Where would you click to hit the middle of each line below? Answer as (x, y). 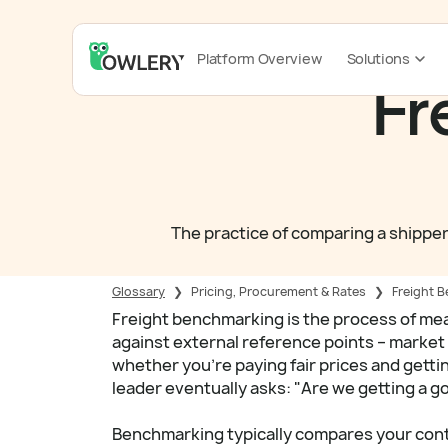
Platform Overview (259, 59)
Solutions (378, 59)
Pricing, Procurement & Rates (278, 292)
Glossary (138, 292)
